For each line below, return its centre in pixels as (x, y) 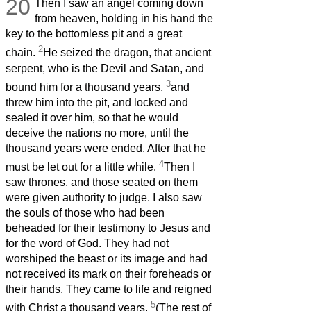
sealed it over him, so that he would (92, 118)
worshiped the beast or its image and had (107, 259)
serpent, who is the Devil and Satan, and (105, 68)
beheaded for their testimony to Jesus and (108, 228)
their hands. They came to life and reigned (109, 289)
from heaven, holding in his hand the (124, 19)
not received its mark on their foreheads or (108, 274)
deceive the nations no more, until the (97, 133)
